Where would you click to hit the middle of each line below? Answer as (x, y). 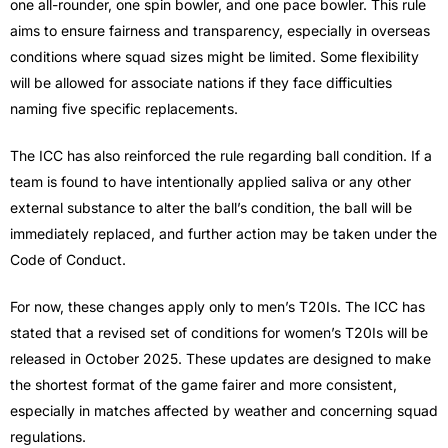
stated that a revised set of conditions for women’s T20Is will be (219, 332)
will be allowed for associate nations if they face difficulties (201, 82)
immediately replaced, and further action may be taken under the (223, 233)
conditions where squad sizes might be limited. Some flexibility (214, 56)
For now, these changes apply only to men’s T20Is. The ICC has (217, 306)
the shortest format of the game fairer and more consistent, (203, 384)
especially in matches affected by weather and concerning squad (224, 410)
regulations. (48, 436)
